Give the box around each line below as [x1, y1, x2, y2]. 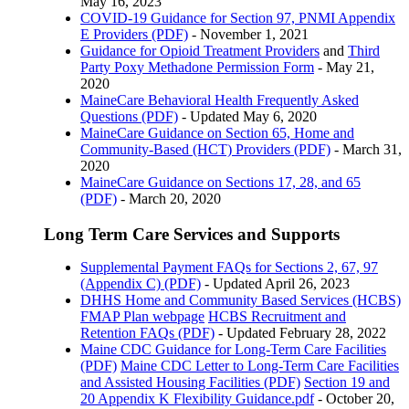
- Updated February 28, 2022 [215, 324, 386, 341]
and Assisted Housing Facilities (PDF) [80, 373, 300, 390]
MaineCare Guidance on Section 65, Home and [80, 125, 354, 142]
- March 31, [330, 142, 402, 158]
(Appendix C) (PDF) [80, 275, 201, 291]
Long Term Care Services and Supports [44, 224, 340, 244]
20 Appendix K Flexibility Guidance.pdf [80, 390, 314, 406]
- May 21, [314, 59, 374, 76]
